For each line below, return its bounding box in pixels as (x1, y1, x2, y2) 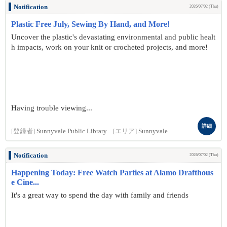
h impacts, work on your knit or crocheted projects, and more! (11, 43, 208, 51)
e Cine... (11, 178, 39, 186)
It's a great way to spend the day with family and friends (11, 191, 188, 199)
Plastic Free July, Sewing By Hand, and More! (11, 20, 170, 28)
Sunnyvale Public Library (36, 128, 107, 135)
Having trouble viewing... (11, 104, 92, 112)
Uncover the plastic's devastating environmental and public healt (11, 33, 215, 41)
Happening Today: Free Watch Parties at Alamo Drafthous (11, 168, 213, 177)
